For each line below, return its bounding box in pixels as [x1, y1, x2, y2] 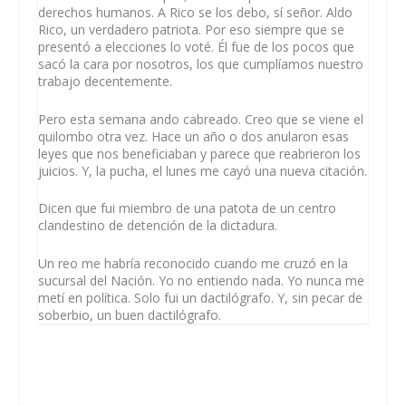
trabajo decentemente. [38, 72, 173, 91]
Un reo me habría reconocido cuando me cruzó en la [38, 254, 349, 272]
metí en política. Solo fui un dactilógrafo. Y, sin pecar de [38, 288, 363, 306]
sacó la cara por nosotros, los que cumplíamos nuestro [38, 55, 364, 73]
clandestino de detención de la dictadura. [38, 217, 278, 235]
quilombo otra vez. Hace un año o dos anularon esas [38, 127, 350, 145]
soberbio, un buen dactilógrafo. [38, 305, 222, 324]
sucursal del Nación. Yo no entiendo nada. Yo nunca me [38, 271, 365, 289]
